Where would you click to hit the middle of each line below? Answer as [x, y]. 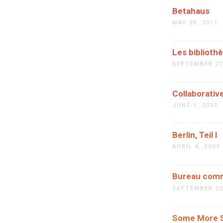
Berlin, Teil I [195, 135]
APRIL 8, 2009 [196, 147]
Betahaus [191, 11]
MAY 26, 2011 [195, 22]
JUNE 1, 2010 [195, 106]
